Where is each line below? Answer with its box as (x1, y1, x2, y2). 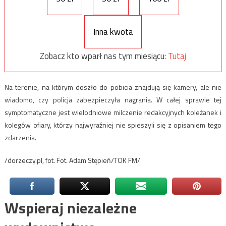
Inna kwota (93, 25, 133, 38)
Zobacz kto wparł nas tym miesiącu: (40, 49, 168, 63)
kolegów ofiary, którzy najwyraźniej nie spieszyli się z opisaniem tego (4, 120, 222, 131)
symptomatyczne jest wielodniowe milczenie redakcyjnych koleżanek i (4, 107, 222, 118)
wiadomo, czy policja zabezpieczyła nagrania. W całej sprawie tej (4, 94, 222, 105)
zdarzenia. (4, 132, 36, 143)
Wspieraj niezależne (4, 196, 137, 220)
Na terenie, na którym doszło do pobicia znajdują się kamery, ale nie (4, 82, 222, 93)
